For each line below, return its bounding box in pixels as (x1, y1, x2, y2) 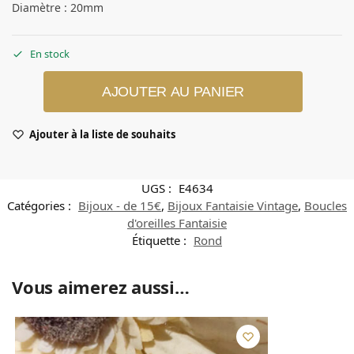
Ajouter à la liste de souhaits (29, 127, 175, 142)
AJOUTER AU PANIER (102, 84, 244, 100)
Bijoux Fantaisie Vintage (168, 198, 298, 214)
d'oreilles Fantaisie (127, 215, 227, 232)
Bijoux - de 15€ (78, 198, 161, 214)
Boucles (304, 198, 347, 214)
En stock (30, 47, 70, 62)
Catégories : (7, 198, 74, 214)
